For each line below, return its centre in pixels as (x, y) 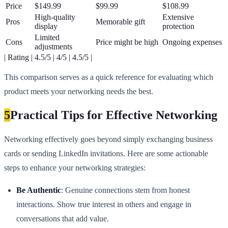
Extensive (178, 17)
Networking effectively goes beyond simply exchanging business (108, 139)
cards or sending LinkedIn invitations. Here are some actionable (106, 154)
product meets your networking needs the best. (79, 91)
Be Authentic (39, 190)
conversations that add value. (63, 219)
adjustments (53, 46)
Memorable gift (120, 21)
